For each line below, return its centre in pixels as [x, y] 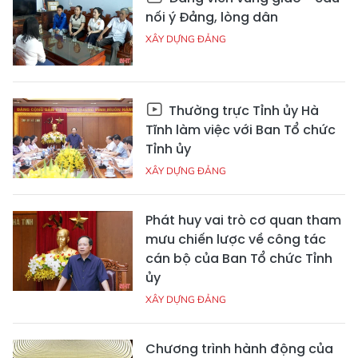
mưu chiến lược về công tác [236, 240]
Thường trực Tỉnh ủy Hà [242, 111]
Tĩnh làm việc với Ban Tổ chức [241, 130]
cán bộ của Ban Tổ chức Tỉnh [239, 259]
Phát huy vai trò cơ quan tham [243, 221]
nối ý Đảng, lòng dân [212, 18]
